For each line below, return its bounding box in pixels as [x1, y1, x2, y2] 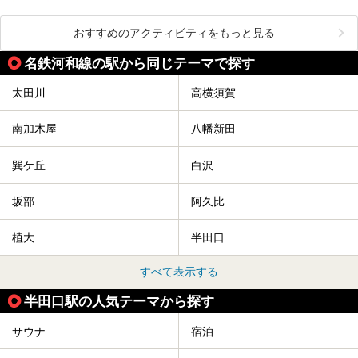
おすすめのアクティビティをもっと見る [74, 26, 275, 39]
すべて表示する [140, 265, 218, 279]
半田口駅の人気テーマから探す [24, 293, 214, 310]
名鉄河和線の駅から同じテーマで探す [24, 54, 255, 71]
